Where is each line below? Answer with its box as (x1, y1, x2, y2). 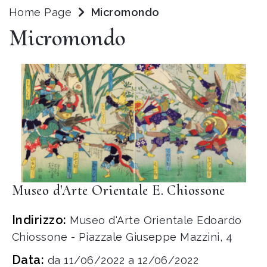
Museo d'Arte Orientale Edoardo (70, 213, 242, 226)
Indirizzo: (12, 212, 70, 227)
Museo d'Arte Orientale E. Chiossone (12, 181, 225, 199)
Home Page (9, 6, 72, 18)
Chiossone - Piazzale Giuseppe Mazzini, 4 (12, 230, 233, 243)
